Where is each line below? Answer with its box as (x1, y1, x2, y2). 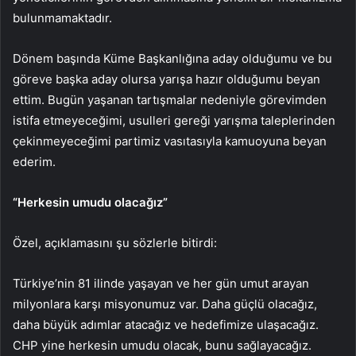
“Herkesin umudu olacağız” (13, 194, 168, 210)
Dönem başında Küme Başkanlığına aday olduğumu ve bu (13, 50, 332, 66)
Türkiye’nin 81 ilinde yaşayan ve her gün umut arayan (13, 275, 309, 291)
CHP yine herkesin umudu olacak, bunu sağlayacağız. (13, 337, 311, 353)
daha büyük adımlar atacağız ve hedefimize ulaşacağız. (13, 316, 319, 332)
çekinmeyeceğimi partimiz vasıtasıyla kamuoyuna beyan (13, 133, 327, 149)
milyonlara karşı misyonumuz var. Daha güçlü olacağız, (13, 296, 317, 311)
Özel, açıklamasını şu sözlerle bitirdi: (13, 234, 217, 250)
